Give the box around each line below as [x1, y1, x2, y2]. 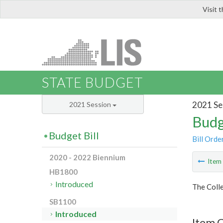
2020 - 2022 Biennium [49, 153, 125, 162]
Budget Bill [49, 129, 99, 142]
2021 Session [69, 100, 112, 109]
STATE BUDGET [42, 74, 143, 91]
